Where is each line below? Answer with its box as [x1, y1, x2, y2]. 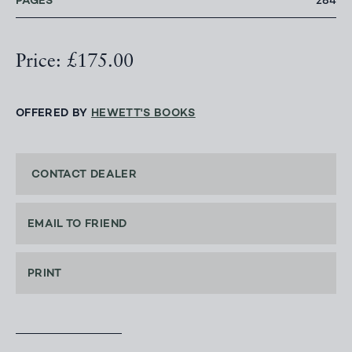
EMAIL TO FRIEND [27, 218, 127, 231]
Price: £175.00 [16, 53, 134, 72]
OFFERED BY [16, 108, 91, 120]
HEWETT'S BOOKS [90, 108, 196, 120]
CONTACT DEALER [31, 169, 137, 181]
